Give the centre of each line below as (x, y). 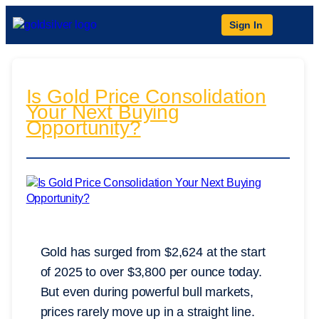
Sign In (246, 25)
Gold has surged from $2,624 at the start (153, 252)
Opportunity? (83, 128)
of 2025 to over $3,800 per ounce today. (151, 272)
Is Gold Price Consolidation (146, 97)
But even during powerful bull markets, (147, 292)
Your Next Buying (103, 113)
